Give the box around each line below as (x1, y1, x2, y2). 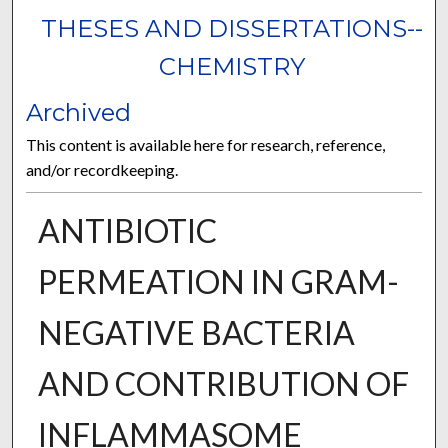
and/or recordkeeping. (26, 160, 179, 180)
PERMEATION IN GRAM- (37, 262, 399, 302)
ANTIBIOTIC (37, 211, 217, 251)
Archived (26, 98, 132, 128)
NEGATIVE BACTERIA (37, 313, 355, 353)
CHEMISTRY (158, 52, 305, 82)
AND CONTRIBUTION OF (37, 364, 409, 404)
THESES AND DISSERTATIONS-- (40, 14, 423, 44)
